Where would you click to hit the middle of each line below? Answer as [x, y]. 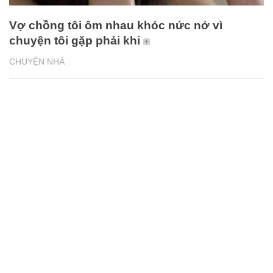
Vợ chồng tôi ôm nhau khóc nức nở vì [116, 25]
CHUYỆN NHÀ [37, 61]
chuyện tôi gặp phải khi [75, 40]
